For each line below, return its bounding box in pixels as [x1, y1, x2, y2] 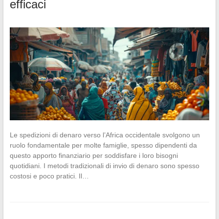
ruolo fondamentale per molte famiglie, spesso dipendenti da [9, 141, 197, 150]
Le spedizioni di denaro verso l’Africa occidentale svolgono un [9, 131, 200, 139]
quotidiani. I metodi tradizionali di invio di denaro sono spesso [9, 162, 199, 170]
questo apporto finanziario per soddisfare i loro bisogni [9, 152, 178, 160]
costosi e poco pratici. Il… [9, 172, 89, 180]
